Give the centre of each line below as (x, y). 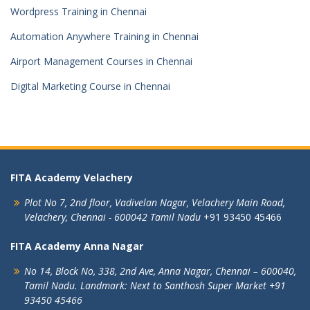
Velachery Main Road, (238, 202)
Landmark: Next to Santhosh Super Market (173, 285)
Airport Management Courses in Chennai (101, 61)
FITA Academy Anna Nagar (77, 246)
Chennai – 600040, (256, 271)
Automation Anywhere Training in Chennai (104, 36)
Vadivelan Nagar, (152, 202)
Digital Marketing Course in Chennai (90, 86)
